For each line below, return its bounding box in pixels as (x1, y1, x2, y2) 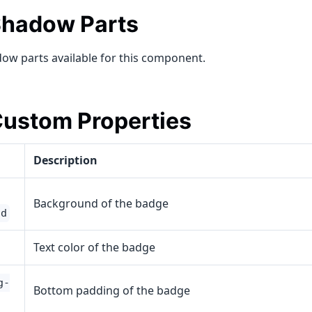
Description (33, 153, 97, 168)
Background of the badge (33, 196, 169, 211)
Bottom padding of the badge (33, 283, 190, 298)
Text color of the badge (33, 240, 155, 255)
